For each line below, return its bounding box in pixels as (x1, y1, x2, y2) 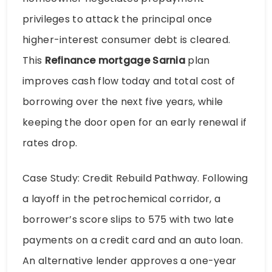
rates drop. (22, 135, 78, 150)
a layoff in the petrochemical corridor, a (22, 191, 221, 206)
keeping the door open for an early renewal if (22, 115, 247, 129)
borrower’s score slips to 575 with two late (22, 212, 234, 226)
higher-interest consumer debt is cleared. (22, 32, 231, 47)
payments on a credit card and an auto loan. (22, 233, 243, 247)
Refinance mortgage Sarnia (44, 53, 185, 67)
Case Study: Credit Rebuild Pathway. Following (22, 171, 248, 185)
